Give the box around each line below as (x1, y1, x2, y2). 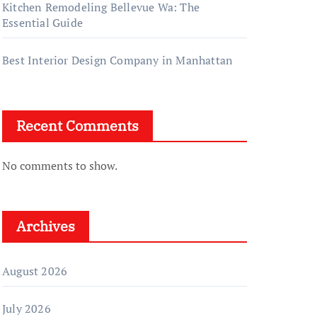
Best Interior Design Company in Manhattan (2, 52, 234, 68)
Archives (16, 217, 75, 236)
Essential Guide (2, 15, 83, 30)
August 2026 (2, 263, 68, 279)
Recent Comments (16, 116, 139, 135)
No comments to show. (2, 158, 117, 173)
